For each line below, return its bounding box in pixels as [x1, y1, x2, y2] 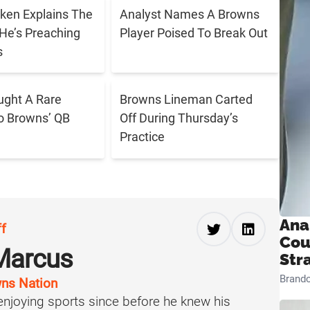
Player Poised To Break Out [120, 25, 268, 40]
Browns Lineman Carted [120, 92, 253, 107]
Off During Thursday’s [120, 111, 239, 126]
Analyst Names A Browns [120, 6, 260, 21]
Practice [120, 129, 165, 145]
